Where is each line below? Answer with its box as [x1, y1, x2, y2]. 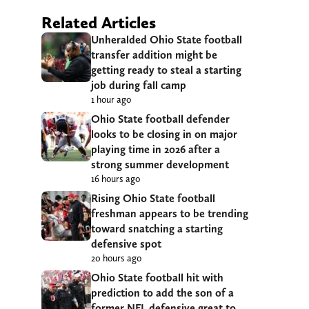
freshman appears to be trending [91, 207, 248, 221]
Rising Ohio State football [91, 192, 215, 206]
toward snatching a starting [91, 222, 223, 236]
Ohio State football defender [91, 112, 230, 126]
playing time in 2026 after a [91, 143, 220, 157]
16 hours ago [91, 173, 140, 185]
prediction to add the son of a [91, 286, 234, 300]
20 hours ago [91, 252, 141, 264]
